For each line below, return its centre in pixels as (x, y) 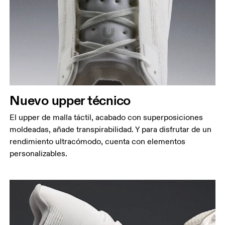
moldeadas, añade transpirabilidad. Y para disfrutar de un (111, 130)
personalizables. (39, 154)
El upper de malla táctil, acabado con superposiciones (106, 118)
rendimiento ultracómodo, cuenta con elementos (98, 142)
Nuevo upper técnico (70, 100)
